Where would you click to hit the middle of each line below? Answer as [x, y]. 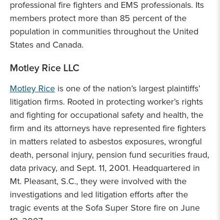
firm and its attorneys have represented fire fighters [108, 128]
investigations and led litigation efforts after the [99, 194]
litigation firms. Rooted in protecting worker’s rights [106, 102]
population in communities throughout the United [104, 31]
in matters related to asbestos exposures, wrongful [106, 141]
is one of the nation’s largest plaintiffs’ [128, 88]
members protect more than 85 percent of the [98, 18]
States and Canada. [47, 45]
